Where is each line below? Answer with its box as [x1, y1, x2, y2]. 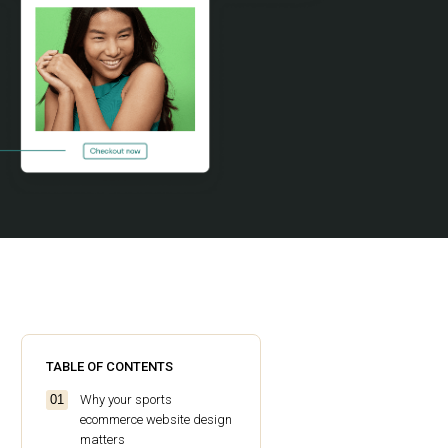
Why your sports [80, 392, 172, 408]
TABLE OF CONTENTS [46, 359, 173, 375]
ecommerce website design [80, 412, 232, 428]
